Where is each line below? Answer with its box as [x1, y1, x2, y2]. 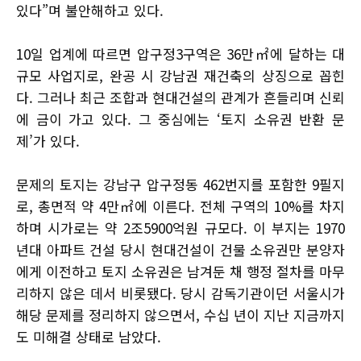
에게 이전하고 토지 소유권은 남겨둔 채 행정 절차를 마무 [16, 261, 345, 282]
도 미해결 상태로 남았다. [16, 326, 161, 347]
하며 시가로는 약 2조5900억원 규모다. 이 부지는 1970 [16, 218, 345, 239]
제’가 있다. [16, 131, 80, 151]
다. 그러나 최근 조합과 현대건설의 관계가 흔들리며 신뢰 [16, 87, 345, 108]
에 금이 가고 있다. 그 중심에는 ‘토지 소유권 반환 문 [16, 109, 345, 130]
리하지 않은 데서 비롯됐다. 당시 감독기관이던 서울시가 [16, 283, 345, 304]
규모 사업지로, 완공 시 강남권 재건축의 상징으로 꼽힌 [16, 65, 345, 86]
